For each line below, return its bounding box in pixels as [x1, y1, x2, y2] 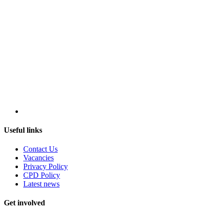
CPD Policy [23, 171, 60, 180]
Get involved [4, 199, 45, 207]
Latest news [23, 180, 60, 188]
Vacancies [23, 154, 54, 162]
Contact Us [23, 145, 58, 154]
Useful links [4, 125, 42, 134]
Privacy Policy [23, 162, 68, 171]
